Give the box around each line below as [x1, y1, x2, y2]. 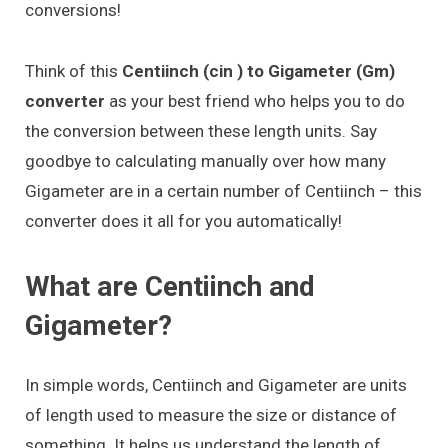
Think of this [25, 60, 122, 81]
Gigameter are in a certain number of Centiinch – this [25, 180, 422, 201]
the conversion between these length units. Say [25, 120, 377, 141]
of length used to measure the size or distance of [25, 404, 397, 425]
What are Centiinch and [25, 269, 315, 303]
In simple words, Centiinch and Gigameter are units [25, 374, 407, 395]
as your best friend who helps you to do [105, 90, 405, 111]
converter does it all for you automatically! [25, 210, 342, 231]
